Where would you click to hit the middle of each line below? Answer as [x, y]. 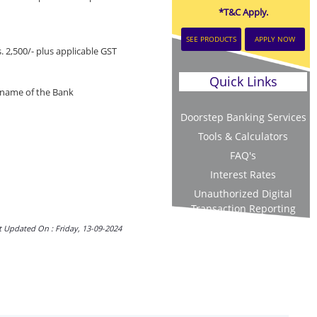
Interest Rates [243, 174]
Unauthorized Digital [243, 194]
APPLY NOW [275, 39]
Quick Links [243, 81]
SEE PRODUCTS [212, 39]
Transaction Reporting [243, 208]
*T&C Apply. [243, 12]
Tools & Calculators [243, 136]
